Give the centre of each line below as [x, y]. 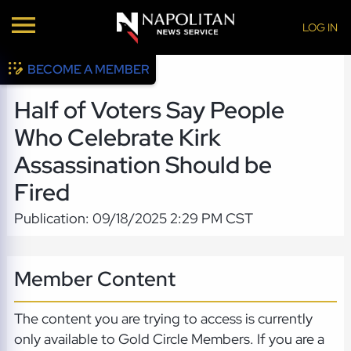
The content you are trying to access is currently [163, 319]
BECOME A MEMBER [89, 69]
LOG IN [320, 27]
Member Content [94, 278]
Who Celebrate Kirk [117, 138]
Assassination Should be [143, 165]
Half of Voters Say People [149, 110]
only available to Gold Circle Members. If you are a [169, 339]
